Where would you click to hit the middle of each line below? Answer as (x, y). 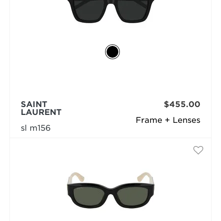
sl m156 (36, 128)
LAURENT (41, 112)
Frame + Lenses (168, 120)
